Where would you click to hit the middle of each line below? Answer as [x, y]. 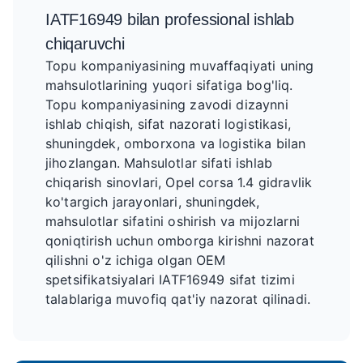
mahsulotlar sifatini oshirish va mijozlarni [173, 221]
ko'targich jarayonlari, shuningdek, [153, 202]
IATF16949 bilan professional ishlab [170, 19]
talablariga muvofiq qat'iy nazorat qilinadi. [178, 299]
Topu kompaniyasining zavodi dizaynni [167, 105]
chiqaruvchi [85, 44]
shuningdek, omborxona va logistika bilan [176, 143]
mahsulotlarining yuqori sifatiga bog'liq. [169, 85]
